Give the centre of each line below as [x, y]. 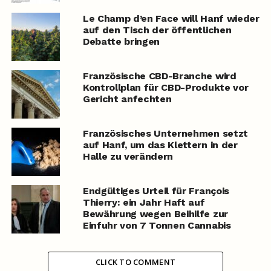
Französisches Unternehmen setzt [165, 134]
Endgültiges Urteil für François [156, 191]
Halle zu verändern [128, 157]
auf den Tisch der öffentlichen [157, 30]
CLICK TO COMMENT [135, 262]
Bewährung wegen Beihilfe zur [155, 214]
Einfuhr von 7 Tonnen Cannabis [157, 226]
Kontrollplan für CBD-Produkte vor [165, 88]
